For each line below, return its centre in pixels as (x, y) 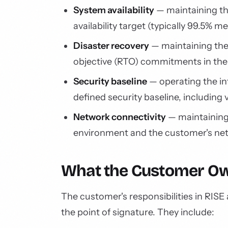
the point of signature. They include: (138, 212)
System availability (114, 10)
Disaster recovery (111, 46)
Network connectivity (120, 117)
